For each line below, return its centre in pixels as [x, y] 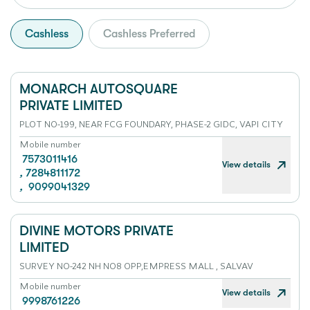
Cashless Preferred [149, 34]
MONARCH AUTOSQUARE [99, 89]
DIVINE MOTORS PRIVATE [97, 231]
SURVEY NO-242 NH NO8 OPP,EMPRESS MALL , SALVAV [136, 266]
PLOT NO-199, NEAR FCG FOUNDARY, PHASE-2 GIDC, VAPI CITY [151, 124]
